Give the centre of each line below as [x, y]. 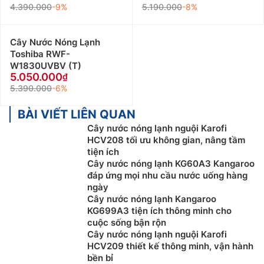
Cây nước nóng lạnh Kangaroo [152, 199]
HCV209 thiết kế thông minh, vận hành [170, 246]
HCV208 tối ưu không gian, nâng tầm [166, 140]
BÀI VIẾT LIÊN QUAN [77, 115]
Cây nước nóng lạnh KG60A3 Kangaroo [171, 164]
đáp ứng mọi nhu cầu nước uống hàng [167, 176]
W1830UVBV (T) [46, 66]
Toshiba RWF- [40, 54]
